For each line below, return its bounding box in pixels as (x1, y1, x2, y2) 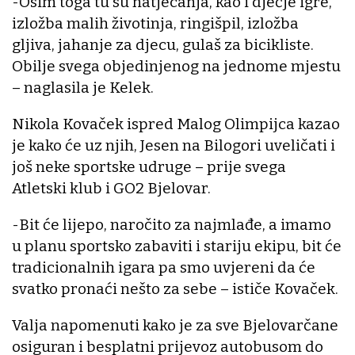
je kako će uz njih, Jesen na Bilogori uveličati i (12, 136, 335, 155)
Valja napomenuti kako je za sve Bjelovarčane (12, 316, 338, 335)
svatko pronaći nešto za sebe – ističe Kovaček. (12, 280, 338, 299)
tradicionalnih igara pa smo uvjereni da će (12, 258, 315, 277)
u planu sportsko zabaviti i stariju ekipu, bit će (12, 237, 342, 256)
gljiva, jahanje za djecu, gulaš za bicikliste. (12, 36, 314, 55)
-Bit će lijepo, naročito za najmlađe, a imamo (12, 216, 331, 235)
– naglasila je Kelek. (12, 78, 154, 97)
